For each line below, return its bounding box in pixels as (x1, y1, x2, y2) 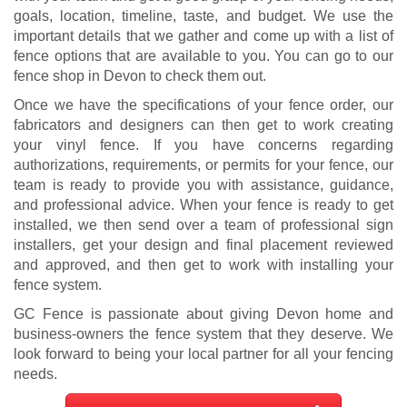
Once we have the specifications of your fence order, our (14, 96, 393, 113)
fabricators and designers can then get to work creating (14, 116, 393, 133)
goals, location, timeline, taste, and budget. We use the (14, 7, 393, 24)
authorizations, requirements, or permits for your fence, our (14, 156, 393, 173)
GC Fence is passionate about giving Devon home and (14, 305, 393, 322)
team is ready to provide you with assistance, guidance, (14, 176, 393, 193)
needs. (14, 365, 57, 382)
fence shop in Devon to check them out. (14, 67, 266, 84)
